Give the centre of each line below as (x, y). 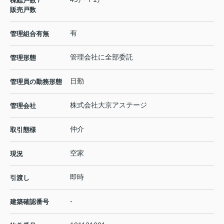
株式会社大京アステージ (108, 105)
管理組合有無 (29, 34)
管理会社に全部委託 (101, 57)
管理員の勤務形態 (36, 82)
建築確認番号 (29, 202)
